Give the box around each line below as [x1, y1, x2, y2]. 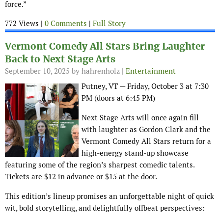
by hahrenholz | [70, 66, 126, 76]
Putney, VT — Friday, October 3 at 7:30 [82, 82, 209, 91]
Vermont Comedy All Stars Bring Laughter [5, 40, 205, 53]
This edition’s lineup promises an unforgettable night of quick [5, 192, 214, 201]
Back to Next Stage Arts [5, 53, 115, 66]
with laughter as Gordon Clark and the [82, 125, 211, 135]
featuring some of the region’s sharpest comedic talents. [5, 160, 194, 170]
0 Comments [45, 19, 87, 28]
